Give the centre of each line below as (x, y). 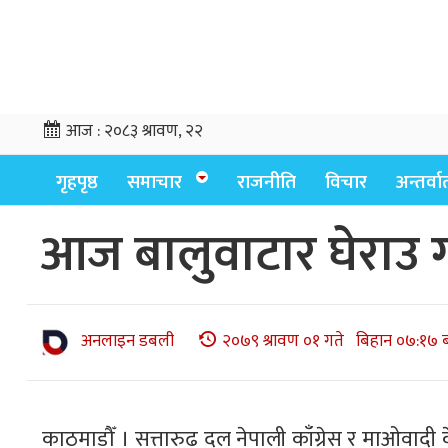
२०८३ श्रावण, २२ (153, 131)
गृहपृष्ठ (77, 182)
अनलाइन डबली (127, 341)
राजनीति (266, 182)
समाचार (154, 182)
